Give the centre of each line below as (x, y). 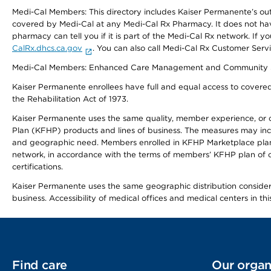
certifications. (38, 167)
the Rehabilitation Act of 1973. (70, 99)
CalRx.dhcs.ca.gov (47, 48)
